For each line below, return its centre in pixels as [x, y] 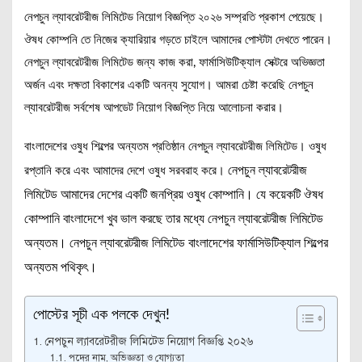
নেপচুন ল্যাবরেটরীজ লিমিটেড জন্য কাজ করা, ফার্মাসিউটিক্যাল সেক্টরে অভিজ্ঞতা [175, 63]
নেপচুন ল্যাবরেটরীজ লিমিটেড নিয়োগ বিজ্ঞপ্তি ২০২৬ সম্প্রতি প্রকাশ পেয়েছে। [174, 17]
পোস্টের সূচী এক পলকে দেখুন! [101, 315]
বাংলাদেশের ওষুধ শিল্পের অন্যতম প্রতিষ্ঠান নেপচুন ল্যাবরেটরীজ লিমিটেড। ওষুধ [175, 147]
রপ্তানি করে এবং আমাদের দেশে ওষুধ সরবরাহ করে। [126, 171]
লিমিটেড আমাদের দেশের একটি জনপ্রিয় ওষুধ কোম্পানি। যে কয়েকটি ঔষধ [174, 195]
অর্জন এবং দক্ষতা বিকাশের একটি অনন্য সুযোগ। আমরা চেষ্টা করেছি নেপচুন [169, 85]
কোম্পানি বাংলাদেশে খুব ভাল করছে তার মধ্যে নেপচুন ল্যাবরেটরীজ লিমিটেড [174, 219]
